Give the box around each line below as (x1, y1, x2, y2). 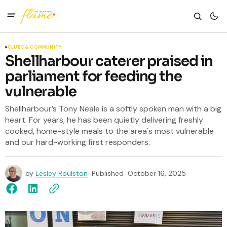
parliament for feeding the (5, 67, 182, 85)
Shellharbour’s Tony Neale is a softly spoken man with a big (5, 103, 221, 114)
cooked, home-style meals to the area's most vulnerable (5, 126, 214, 136)
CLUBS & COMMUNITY (8, 44, 62, 50)
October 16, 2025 (128, 169, 186, 178)
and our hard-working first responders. (5, 137, 150, 147)
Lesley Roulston (35, 169, 88, 178)
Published (92, 169, 124, 178)
